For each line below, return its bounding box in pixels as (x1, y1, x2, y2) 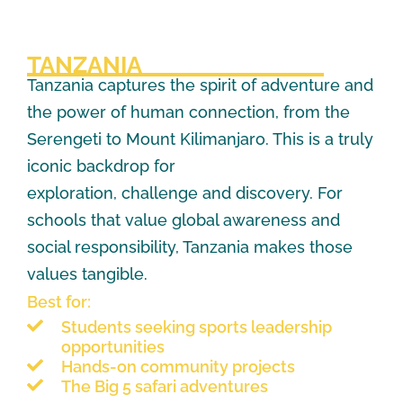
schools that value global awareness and (27, 210, 340, 229)
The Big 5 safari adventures (60, 376, 268, 396)
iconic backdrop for (27, 156, 175, 175)
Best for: (27, 292, 91, 312)
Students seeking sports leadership (60, 317, 332, 336)
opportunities (60, 336, 168, 356)
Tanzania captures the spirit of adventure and (27, 75, 373, 94)
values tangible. (27, 264, 152, 283)
